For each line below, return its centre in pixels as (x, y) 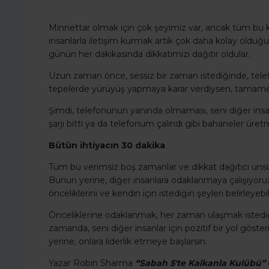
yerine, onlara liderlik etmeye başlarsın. (128, 242)
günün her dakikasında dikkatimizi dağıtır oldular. (150, 54)
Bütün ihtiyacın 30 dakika (107, 146)
